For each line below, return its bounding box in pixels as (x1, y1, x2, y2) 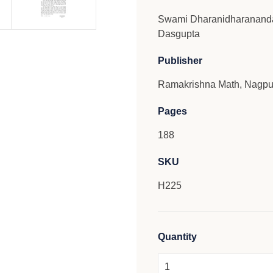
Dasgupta (157, 29, 200, 39)
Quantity (157, 232, 197, 242)
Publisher (157, 55, 202, 66)
